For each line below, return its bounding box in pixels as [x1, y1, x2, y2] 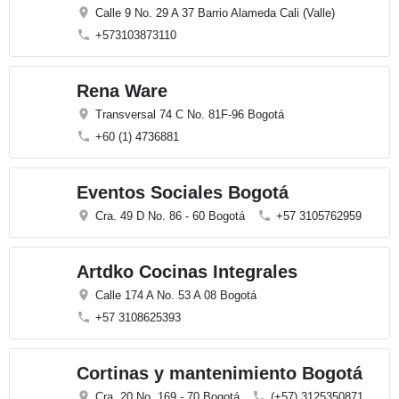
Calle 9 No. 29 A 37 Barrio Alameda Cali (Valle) [95, 6, 335, 20]
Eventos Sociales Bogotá [77, 183, 289, 202]
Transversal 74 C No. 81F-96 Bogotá [95, 108, 284, 121]
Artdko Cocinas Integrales [77, 262, 297, 281]
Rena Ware [77, 81, 167, 101]
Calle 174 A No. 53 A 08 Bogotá [95, 289, 256, 302]
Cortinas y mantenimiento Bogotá [77, 363, 362, 383]
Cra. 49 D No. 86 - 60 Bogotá [95, 209, 245, 223]
